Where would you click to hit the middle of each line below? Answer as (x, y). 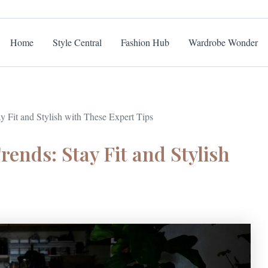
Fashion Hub (145, 42)
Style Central (77, 42)
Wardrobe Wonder (223, 42)
